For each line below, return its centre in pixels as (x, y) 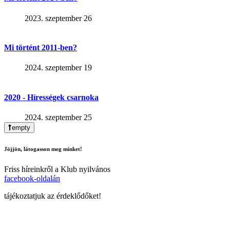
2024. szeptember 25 (58, 117)
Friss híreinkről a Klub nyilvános (57, 169)
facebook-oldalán (32, 178)
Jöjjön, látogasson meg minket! (43, 149)
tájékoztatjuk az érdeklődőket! (53, 196)
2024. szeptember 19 (58, 68)
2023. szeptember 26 (58, 18)
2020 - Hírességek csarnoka (51, 97)
